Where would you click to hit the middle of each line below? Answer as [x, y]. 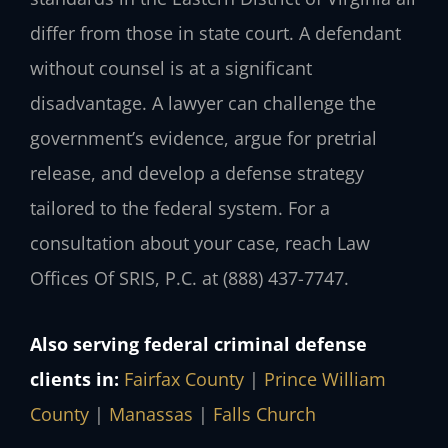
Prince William [325, 379]
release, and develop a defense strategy [197, 172]
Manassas [151, 414]
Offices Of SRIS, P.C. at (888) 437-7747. [189, 277]
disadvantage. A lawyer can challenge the [203, 102]
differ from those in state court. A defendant [215, 32]
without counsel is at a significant [171, 67]
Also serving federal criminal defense [198, 344]
